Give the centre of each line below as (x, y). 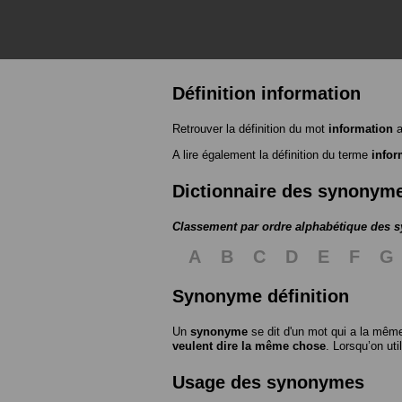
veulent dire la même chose (249, 346)
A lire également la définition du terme (272, 155)
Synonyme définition (261, 297)
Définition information (267, 94)
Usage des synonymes (268, 383)
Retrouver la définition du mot (250, 129)
